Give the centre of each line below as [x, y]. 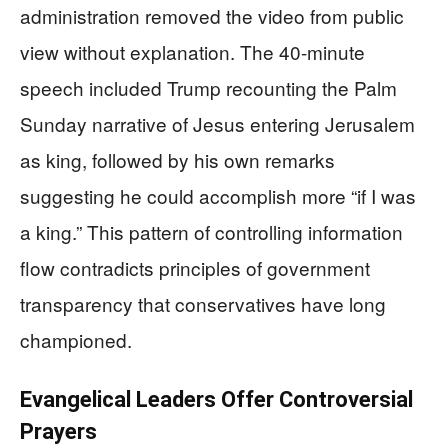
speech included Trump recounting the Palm [208, 87]
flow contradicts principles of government [195, 267]
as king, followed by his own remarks [177, 159]
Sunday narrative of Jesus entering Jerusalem [217, 123]
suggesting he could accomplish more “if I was [218, 195]
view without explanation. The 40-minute [192, 51]
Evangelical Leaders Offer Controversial [216, 399]
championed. [76, 339]
